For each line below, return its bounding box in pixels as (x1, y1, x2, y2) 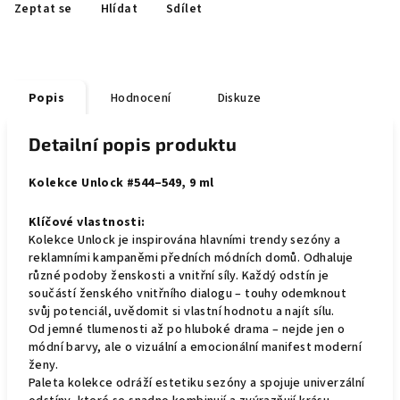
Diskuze (217, 89, 262, 107)
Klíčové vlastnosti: (29, 213, 146, 231)
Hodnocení (111, 89, 171, 107)
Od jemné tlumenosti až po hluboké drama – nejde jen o (29, 321, 346, 338)
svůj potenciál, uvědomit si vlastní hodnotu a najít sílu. (29, 303, 335, 321)
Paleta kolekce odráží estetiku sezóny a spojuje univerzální (29, 374, 365, 392)
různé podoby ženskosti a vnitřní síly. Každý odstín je (29, 267, 329, 285)
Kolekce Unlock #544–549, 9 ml (29, 174, 214, 192)
